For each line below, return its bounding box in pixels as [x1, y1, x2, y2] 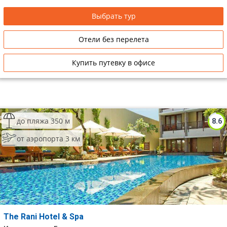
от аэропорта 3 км [17, 133, 80, 143]
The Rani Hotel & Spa [4, 212, 86, 221]
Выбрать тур [91, 11, 136, 21]
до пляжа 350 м [17, 116, 70, 126]
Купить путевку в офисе [72, 58, 155, 67]
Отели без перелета [78, 34, 149, 44]
